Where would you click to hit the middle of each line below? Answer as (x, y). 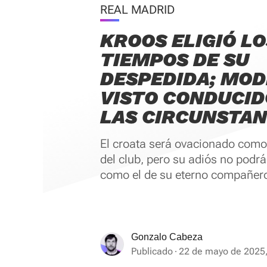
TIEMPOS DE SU (175, 60)
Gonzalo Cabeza (167, 237)
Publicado (152, 251)
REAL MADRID (137, 10)
